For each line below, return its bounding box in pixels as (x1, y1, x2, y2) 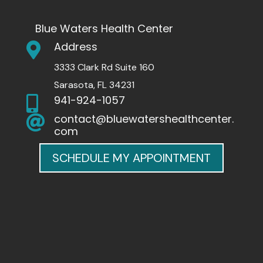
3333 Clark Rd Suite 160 (53, 60, 154, 73)
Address (53, 39, 97, 54)
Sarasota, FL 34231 (53, 78, 134, 91)
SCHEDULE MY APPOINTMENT (52, 150, 211, 166)
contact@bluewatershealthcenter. (53, 111, 234, 126)
